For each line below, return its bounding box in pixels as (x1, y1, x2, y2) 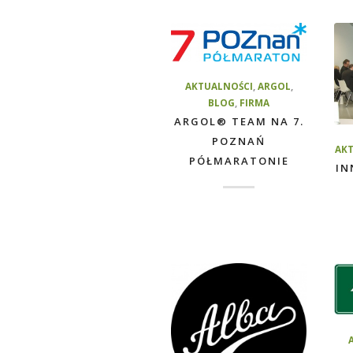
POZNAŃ (212, 133, 266, 148)
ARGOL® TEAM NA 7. (173, 113, 304, 128)
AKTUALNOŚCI (184, 79, 253, 92)
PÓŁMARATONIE (188, 153, 289, 168)
